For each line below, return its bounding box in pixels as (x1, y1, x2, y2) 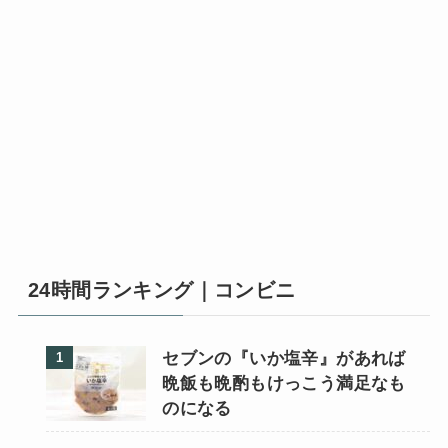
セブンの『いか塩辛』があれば (162, 349, 406, 369)
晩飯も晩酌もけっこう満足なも (162, 374, 406, 394)
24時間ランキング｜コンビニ (27, 278, 296, 301)
